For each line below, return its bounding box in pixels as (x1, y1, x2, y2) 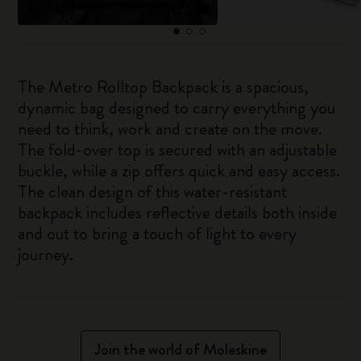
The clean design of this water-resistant (18, 179, 288, 204)
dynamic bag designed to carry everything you (18, 95, 336, 120)
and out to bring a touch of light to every (18, 221, 297, 246)
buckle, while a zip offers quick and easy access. (18, 158, 341, 183)
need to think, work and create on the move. (18, 116, 323, 141)
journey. (18, 242, 74, 267)
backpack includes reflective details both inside (18, 200, 338, 225)
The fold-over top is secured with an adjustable (18, 137, 338, 162)
